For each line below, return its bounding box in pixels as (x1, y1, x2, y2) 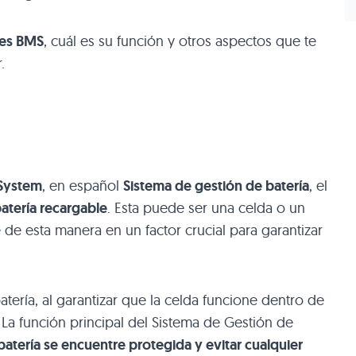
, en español (42, 176, 123, 195)
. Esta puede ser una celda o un (107, 198, 305, 217)
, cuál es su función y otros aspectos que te (44, 31, 316, 50)
